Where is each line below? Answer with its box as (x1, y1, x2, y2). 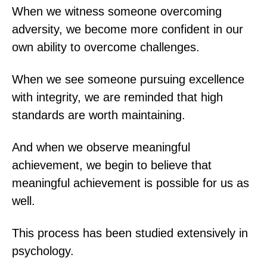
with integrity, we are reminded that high (12, 90, 223, 104)
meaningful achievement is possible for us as (12, 176, 249, 190)
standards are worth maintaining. (12, 108, 185, 122)
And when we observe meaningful (12, 140, 190, 154)
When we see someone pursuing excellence (12, 72, 244, 86)
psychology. (12, 244, 74, 257)
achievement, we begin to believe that (12, 158, 212, 172)
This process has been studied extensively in (12, 226, 248, 240)
